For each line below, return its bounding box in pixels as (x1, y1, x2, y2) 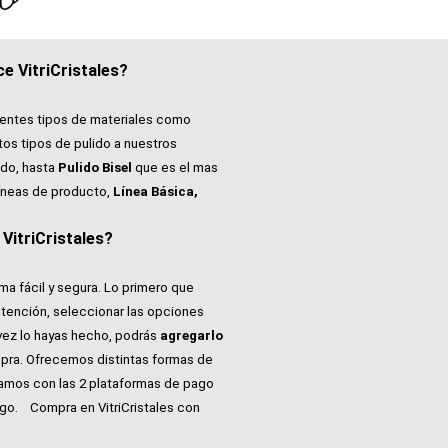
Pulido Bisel (58, 160, 132, 176)
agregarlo (160, 328, 223, 344)
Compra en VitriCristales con (21, 400, 200, 416)
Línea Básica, (113, 184, 198, 200)
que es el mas (132, 160, 218, 176)
